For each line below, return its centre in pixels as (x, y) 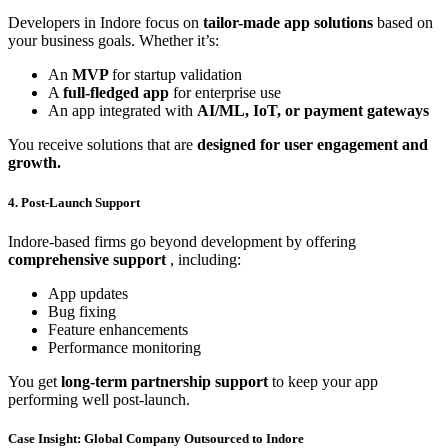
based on (405, 23)
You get (34, 381)
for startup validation (177, 75)
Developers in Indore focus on (105, 23)
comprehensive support (89, 259)
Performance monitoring (124, 347)
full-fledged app (118, 93)
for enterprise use (227, 93)
